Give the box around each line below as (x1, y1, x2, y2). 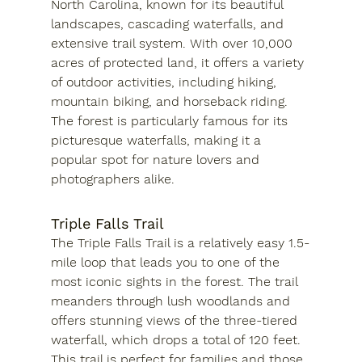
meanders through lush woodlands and (50, 293, 294, 309)
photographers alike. (50, 170, 175, 187)
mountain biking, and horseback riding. (50, 93, 292, 109)
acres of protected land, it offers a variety (50, 54, 308, 70)
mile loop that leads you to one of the (50, 254, 284, 270)
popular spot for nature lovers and (50, 151, 263, 167)
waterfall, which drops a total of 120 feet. (50, 331, 305, 347)
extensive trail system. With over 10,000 (50, 35, 297, 51)
